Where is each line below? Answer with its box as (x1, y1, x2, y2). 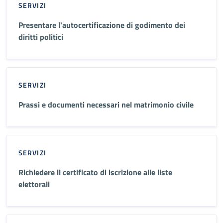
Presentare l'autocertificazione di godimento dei (18, 18, 185, 31)
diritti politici (18, 30, 63, 43)
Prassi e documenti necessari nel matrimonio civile (18, 98, 194, 111)
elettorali (18, 178, 50, 190)
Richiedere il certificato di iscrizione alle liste (18, 166, 172, 178)
